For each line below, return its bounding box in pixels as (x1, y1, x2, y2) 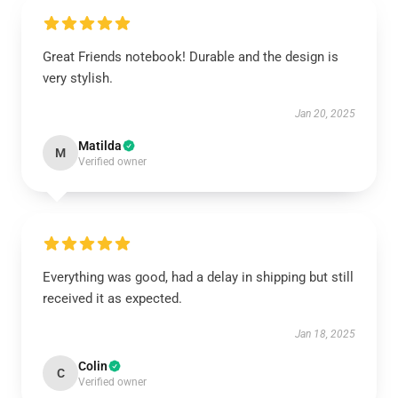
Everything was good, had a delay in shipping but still (43, 269, 354, 285)
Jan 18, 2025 (295, 328, 355, 340)
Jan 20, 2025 (295, 107, 355, 120)
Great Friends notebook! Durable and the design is (43, 49, 338, 65)
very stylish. (43, 70, 113, 86)
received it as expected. (43, 291, 182, 306)
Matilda (78, 139, 122, 153)
